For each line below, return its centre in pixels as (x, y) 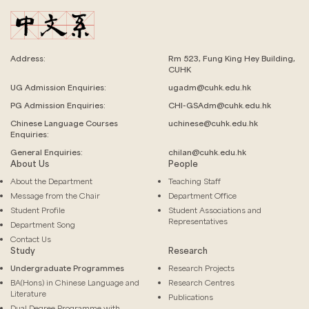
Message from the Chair (55, 196)
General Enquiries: (47, 152)
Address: (28, 59)
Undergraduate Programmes (67, 268)
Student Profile (38, 210)
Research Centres (201, 283)
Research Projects (201, 268)
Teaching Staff (195, 181)
